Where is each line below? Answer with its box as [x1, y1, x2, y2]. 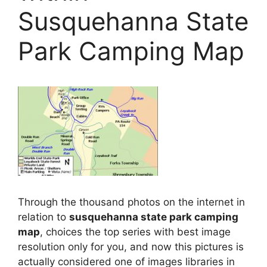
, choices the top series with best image [40, 226, 231, 238]
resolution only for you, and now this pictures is [18, 241, 244, 253]
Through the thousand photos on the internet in [18, 196, 245, 209]
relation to [18, 211, 69, 223]
